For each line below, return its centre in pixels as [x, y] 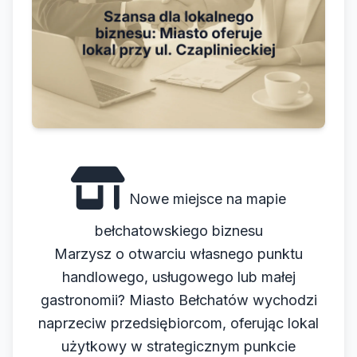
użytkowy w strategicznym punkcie [178, 347]
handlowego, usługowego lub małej [178, 277]
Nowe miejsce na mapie [206, 199]
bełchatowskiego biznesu [178, 231]
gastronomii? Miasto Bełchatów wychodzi [178, 300]
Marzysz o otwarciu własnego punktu [178, 254]
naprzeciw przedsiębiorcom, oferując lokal [178, 324]
